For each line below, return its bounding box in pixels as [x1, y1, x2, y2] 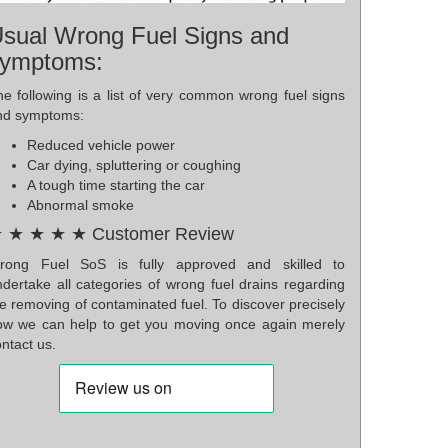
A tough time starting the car [27, 176, 205, 193]
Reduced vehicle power [27, 136, 175, 153]
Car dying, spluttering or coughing [27, 156, 241, 173]
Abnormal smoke [27, 196, 134, 213]
